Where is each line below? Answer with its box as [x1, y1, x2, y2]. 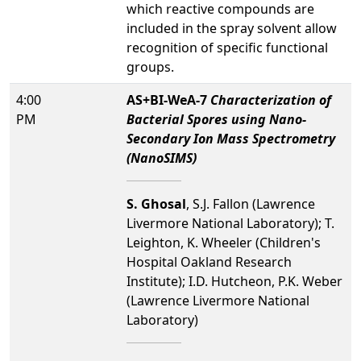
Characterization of [210, 90, 331, 109]
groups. [127, 57, 174, 76]
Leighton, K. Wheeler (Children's [127, 233, 321, 251]
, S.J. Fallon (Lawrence [186, 194, 315, 213]
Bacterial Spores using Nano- [127, 110, 306, 128]
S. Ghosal [127, 194, 186, 213]
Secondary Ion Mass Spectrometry [127, 129, 335, 147]
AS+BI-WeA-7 [127, 90, 210, 109]
